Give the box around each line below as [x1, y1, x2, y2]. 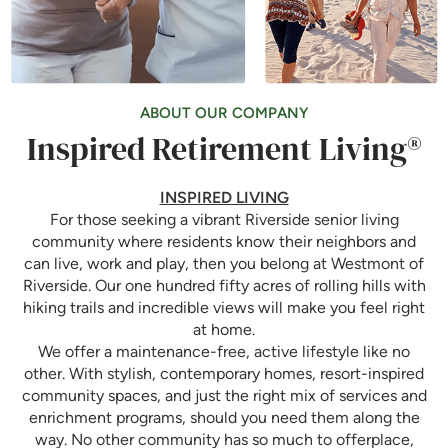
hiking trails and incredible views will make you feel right [23, 298, 425, 318]
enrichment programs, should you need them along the [28, 408, 420, 428]
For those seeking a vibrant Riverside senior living [49, 210, 399, 230]
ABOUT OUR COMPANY [140, 104, 308, 123]
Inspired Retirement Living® [26, 127, 422, 172]
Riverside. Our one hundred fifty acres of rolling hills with [22, 276, 426, 296]
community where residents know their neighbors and [32, 232, 416, 252]
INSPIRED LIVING [159, 188, 289, 208]
